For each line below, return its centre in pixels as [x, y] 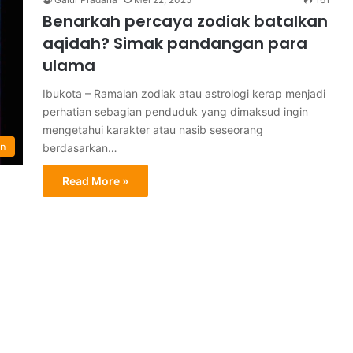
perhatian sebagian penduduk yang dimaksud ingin [175, 111]
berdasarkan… [80, 148]
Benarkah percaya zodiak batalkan [185, 21]
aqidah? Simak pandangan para [175, 43]
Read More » [95, 181]
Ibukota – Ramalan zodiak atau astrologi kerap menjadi [184, 93]
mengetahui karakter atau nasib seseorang [153, 130]
